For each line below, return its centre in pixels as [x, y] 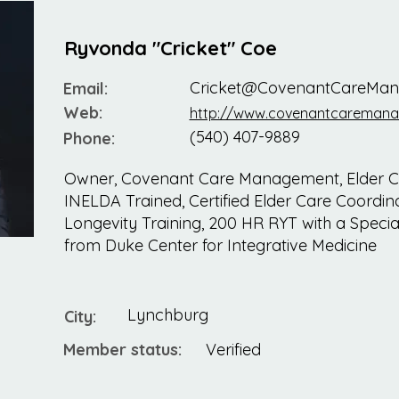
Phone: [89, 139]
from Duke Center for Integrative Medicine [220, 246]
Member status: [122, 350]
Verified [233, 350]
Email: [85, 89]
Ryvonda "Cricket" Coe [170, 49]
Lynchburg [167, 315]
